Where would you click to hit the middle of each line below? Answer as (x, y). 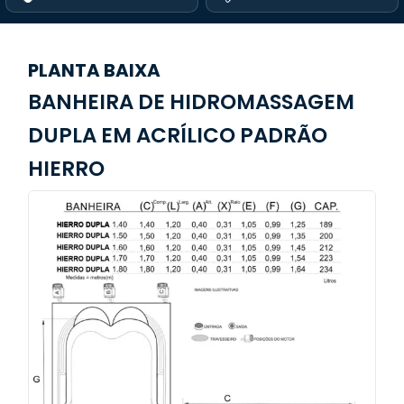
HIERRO (66, 169)
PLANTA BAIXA (94, 71)
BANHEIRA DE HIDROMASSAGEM (191, 102)
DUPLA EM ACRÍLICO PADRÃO (178, 136)
